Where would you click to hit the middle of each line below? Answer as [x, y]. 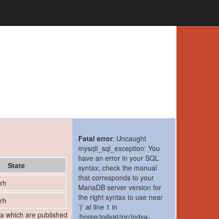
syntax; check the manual [118, 168]
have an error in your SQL [119, 158]
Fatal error [96, 139]
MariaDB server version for [120, 187]
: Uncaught [130, 139]
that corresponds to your [116, 178]
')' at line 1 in [98, 207]
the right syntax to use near [121, 197]
